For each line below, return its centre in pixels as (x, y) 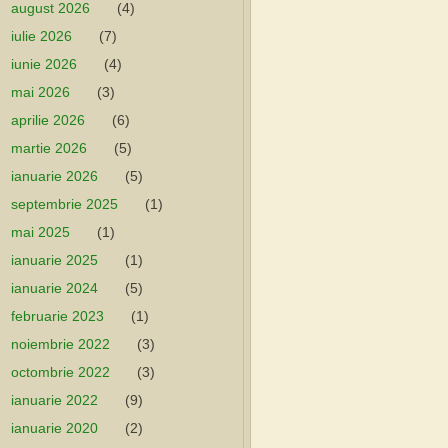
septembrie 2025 (64, 204)
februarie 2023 (57, 316)
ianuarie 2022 (54, 400)
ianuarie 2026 (54, 176)
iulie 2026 (41, 36)
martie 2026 (49, 148)
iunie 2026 (44, 64)
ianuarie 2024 (54, 288)
